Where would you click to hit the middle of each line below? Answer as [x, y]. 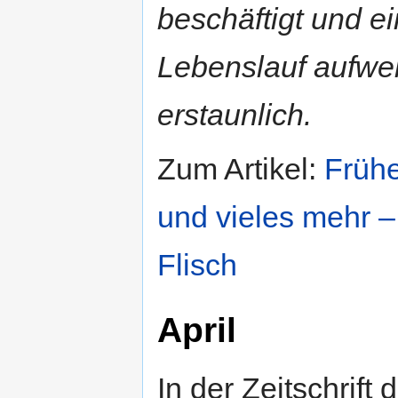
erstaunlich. [235, 114]
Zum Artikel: [241, 168]
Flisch [197, 264]
